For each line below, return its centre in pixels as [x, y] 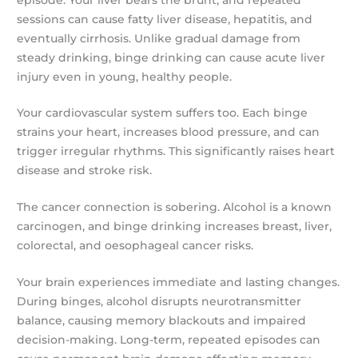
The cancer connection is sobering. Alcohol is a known [175, 207]
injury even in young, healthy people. [125, 76]
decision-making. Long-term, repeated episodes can [169, 340]
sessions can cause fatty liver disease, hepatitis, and [165, 19]
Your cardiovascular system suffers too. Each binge [163, 113]
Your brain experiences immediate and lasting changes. [179, 282]
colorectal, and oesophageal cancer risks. [135, 246]
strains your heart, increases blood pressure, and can [169, 132]
